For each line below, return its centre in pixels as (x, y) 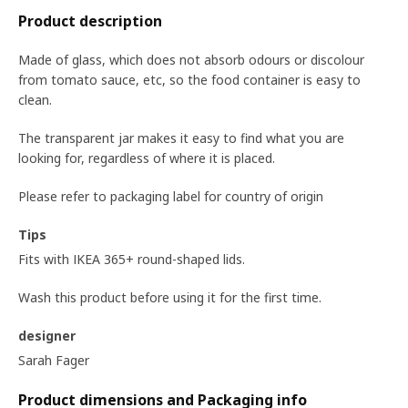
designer (47, 335)
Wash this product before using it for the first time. (170, 297)
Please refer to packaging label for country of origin (171, 196)
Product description (90, 21)
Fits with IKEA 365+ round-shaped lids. (132, 259)
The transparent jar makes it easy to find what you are (181, 138)
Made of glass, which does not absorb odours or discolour (191, 60)
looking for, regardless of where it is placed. (147, 158)
